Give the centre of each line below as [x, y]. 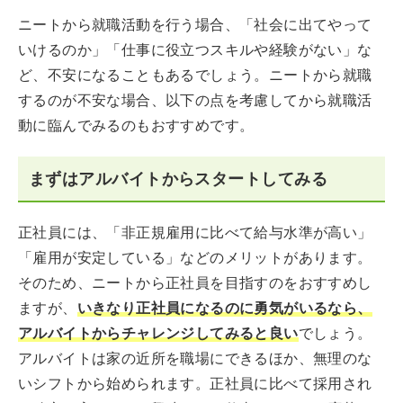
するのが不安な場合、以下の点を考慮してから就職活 [195, 100]
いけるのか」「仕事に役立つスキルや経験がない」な [195, 50]
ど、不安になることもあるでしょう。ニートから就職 [195, 75]
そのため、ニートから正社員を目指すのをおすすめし [195, 283]
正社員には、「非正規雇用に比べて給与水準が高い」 [195, 233]
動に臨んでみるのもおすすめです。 [136, 125]
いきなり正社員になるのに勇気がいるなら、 [224, 308]
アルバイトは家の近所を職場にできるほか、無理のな [195, 358]
